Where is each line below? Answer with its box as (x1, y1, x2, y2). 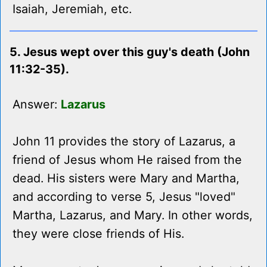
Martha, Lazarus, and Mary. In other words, (13, 208, 253, 223)
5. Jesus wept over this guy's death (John (10, 45, 250, 60)
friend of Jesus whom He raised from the (13, 153, 242, 167)
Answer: (13, 97, 61, 112)
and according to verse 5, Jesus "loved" (13, 190, 235, 204)
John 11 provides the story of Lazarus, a (13, 134, 235, 149)
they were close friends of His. (13, 226, 184, 241)
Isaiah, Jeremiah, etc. (13, 2, 132, 17)
